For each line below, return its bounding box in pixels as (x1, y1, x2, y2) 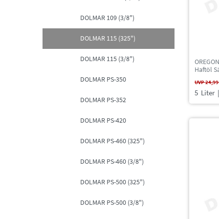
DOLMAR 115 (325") (80, 34, 135, 43)
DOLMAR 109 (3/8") (80, 13, 134, 22)
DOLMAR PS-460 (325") (80, 136, 145, 146)
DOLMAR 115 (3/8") (80, 54, 134, 64)
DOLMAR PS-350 (80, 75, 126, 84)
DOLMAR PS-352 (80, 95, 126, 105)
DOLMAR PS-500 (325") (80, 177, 145, 187)
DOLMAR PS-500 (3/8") (80, 198, 144, 207)
